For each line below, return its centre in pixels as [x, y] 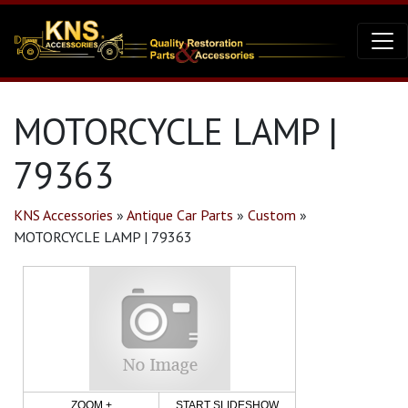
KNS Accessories [63, 215]
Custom [272, 215]
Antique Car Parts [180, 215]
